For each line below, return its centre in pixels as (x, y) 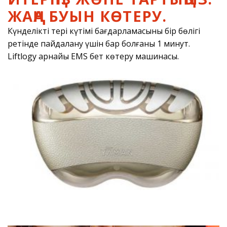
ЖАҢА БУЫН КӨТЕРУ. (87, 16)
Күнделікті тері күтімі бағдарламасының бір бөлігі (104, 31)
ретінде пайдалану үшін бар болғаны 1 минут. (99, 43)
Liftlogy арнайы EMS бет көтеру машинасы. (93, 56)
